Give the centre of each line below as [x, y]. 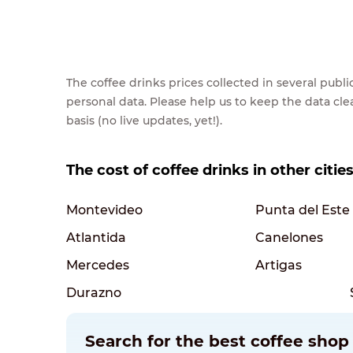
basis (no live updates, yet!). [144, 120]
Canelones [289, 237]
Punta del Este [303, 210]
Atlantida [96, 237]
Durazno [94, 292]
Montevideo [104, 210]
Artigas [279, 265]
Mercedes [98, 265]
